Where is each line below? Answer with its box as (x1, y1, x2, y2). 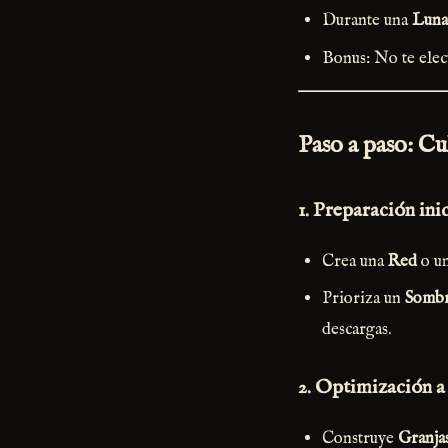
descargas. (322, 318, 391, 340)
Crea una (322, 250, 388, 272)
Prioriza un (322, 287, 405, 309)
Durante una (322, 10, 412, 32)
